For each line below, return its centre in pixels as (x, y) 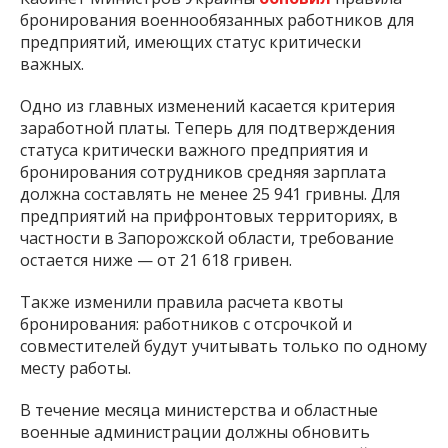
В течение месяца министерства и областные (199, 409)
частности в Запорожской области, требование (207, 237)
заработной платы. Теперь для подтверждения (207, 127)
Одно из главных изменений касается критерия (207, 105)
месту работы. (75, 367)
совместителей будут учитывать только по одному (223, 345)
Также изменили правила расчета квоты (181, 301)
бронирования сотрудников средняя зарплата (203, 171)
